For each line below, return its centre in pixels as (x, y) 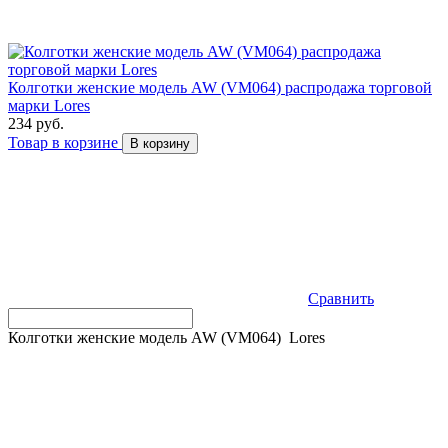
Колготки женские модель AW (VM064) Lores (166, 338)
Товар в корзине (65, 143)
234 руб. (36, 124)
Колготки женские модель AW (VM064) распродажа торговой (220, 88)
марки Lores (49, 106)
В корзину (160, 144)
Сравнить (341, 299)
